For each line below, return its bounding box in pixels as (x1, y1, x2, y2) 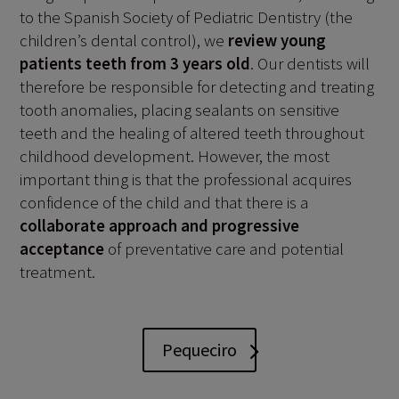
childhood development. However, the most (20, 145, 330, 167)
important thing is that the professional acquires (20, 168, 353, 191)
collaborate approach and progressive (20, 215, 300, 237)
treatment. (20, 261, 96, 283)
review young (228, 29, 327, 52)
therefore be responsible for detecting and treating (20, 76, 375, 98)
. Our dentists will (250, 53, 370, 75)
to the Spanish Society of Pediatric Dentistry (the (20, 6, 354, 28)
